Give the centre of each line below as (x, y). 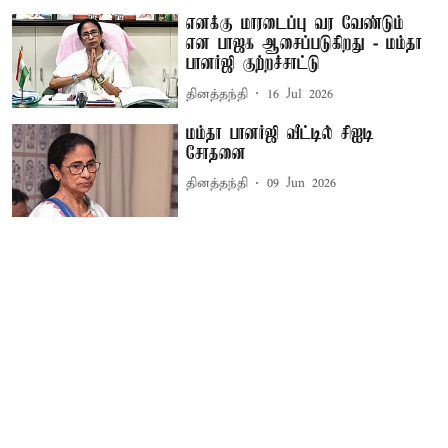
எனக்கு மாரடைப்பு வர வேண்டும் (295, 24)
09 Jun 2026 (302, 184)
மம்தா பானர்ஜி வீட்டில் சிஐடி (280, 133)
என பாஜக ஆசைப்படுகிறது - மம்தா (304, 44)
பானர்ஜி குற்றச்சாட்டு (253, 64)
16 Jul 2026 (300, 94)
